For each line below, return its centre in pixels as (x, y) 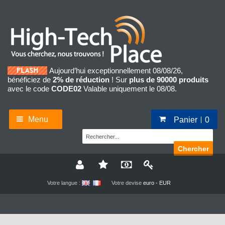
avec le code (29, 89)
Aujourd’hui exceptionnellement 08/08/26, (116, 71)
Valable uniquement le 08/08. (129, 89)
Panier (186, 120)
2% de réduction (81, 80)
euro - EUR (157, 183)
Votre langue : (64, 183)
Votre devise (126, 183)
